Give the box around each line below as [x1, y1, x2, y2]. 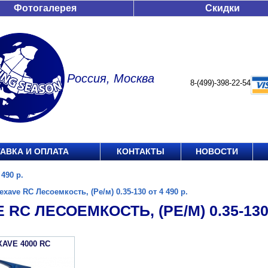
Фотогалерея [14, 3, 77, 13]
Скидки [205, 3, 240, 13]
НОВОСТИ [196, 147, 238, 156]
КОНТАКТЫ [117, 147, 165, 156]
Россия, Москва [67, 72, 154, 85]
